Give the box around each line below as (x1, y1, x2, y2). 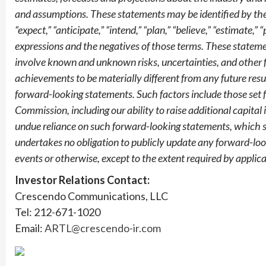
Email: (15, 221, 45, 235)
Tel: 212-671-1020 (15, 205, 100, 218)
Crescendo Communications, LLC (15, 189, 168, 202)
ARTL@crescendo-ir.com (45, 221, 161, 235)
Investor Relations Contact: (15, 173, 150, 186)
